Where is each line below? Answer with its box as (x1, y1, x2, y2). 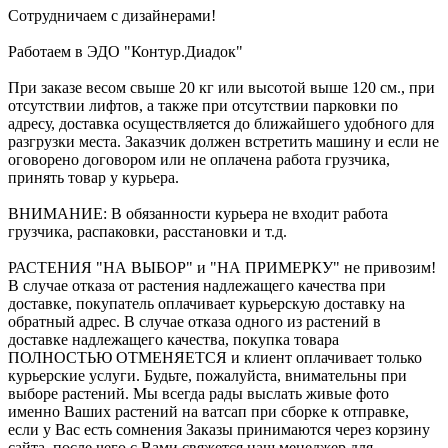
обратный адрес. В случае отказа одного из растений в (8, 312, 381, 330)
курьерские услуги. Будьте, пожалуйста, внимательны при (8, 366, 407, 384)
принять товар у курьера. (8, 168, 179, 186)
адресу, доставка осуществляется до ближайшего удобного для (8, 114, 434, 132)
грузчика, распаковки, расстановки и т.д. (8, 222, 287, 240)
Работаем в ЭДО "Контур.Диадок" (8, 42, 243, 60)
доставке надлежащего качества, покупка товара (8, 330, 339, 348)
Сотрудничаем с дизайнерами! (8, 6, 216, 24)
